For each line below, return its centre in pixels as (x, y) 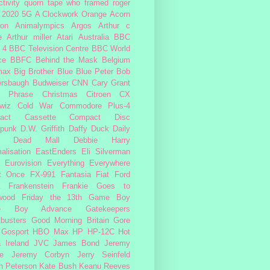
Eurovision (24, 163)
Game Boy (110, 197)
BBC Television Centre (49, 49)
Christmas (60, 94)
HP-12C (101, 232)
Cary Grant (111, 83)
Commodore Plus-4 (95, 106)
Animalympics (40, 26)
